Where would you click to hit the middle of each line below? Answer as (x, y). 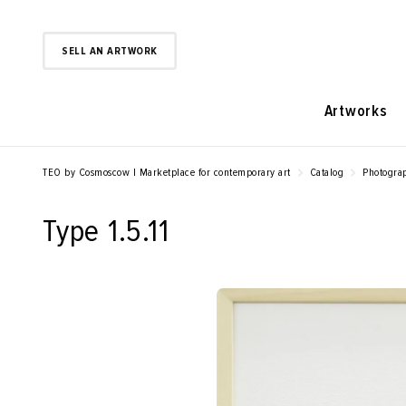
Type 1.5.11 (106, 231)
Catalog (326, 173)
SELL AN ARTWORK (110, 51)
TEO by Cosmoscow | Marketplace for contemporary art (167, 173)
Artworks (356, 111)
